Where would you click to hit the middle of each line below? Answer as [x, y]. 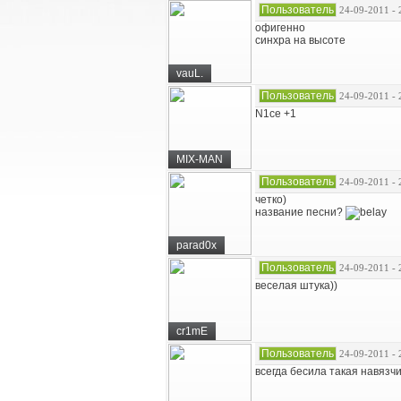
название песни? [300, 213]
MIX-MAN [200, 159]
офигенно [280, 28]
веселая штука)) [296, 286]
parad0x [196, 245]
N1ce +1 [276, 114]
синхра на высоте [300, 40]
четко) [271, 200]
